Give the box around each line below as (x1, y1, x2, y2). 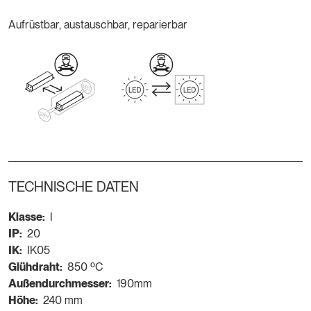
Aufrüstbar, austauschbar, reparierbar (8, 18, 187, 32)
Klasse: (8, 210, 45, 224)
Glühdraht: (8, 260, 62, 274)
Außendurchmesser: (8, 277, 112, 291)
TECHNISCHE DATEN (8, 178, 139, 196)
